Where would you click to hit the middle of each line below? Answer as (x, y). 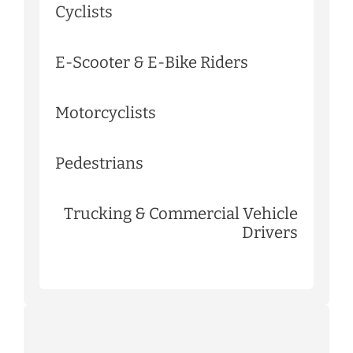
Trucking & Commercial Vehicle (181, 213)
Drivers (270, 232)
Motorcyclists (106, 112)
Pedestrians (99, 163)
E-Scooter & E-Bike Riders (152, 62)
